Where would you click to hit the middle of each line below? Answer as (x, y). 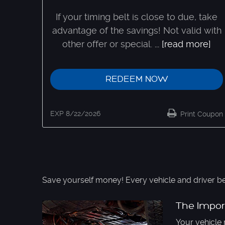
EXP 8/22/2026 (75, 113)
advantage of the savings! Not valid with (137, 30)
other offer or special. (107, 44)
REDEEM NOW (137, 79)
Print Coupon (201, 114)
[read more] (186, 44)
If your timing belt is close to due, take (137, 17)
